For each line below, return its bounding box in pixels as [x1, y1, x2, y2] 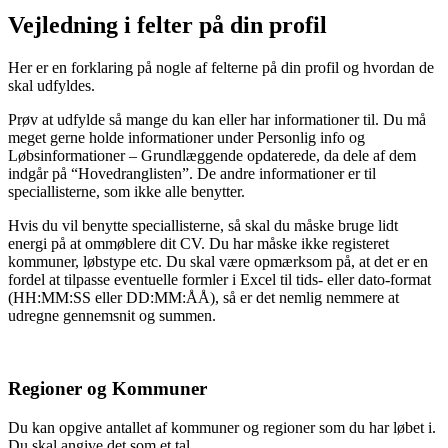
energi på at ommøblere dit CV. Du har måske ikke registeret [8, 235, 389, 253]
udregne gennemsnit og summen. [8, 307, 216, 325]
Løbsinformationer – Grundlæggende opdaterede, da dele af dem [8, 147, 416, 165]
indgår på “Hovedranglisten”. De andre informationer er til [8, 165, 376, 183]
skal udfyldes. [8, 77, 95, 95]
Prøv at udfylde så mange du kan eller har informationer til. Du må [8, 111, 426, 129]
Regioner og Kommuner [8, 377, 207, 399]
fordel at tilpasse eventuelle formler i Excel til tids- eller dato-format [8, 271, 431, 289]
